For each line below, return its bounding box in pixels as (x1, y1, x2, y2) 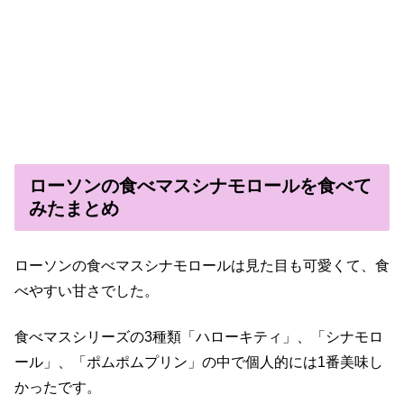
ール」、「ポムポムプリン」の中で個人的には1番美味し (14, 353, 383, 370)
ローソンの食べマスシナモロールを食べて (29, 176, 372, 197)
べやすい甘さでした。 (14, 283, 159, 299)
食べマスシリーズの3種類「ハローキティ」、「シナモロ (14, 328, 383, 344)
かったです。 (14, 379, 101, 395)
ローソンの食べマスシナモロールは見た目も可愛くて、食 (14, 258, 390, 274)
